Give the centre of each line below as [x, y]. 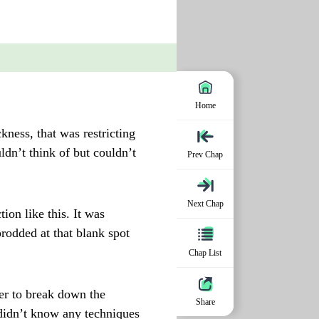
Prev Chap [205, 155]
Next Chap [205, 204]
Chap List [205, 253]
